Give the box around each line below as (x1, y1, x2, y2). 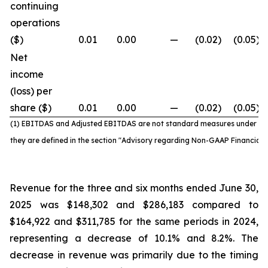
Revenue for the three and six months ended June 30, (10, 182, 258, 194)
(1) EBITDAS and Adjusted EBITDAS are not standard (10, 119, 200, 128)
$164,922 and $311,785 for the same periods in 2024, (10, 215, 258, 227)
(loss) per (10, 85, 52, 97)
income (10, 68, 44, 80)
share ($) (10, 102, 51, 114)
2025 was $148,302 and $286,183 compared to (10, 199, 258, 211)
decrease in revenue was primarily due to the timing (10, 249, 258, 261)
